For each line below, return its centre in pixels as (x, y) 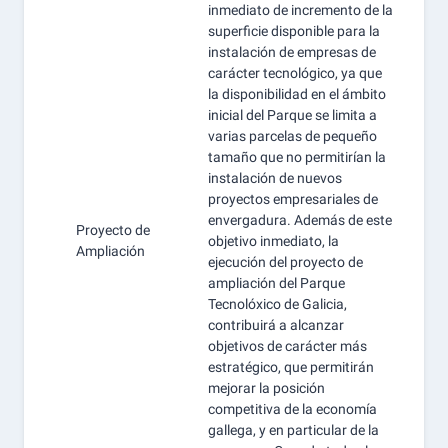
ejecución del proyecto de (285, 262)
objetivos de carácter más (287, 346)
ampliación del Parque (276, 283)
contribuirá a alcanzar (276, 325)
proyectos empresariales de (293, 199)
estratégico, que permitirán (291, 367)
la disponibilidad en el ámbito (297, 94)
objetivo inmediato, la (273, 241)
